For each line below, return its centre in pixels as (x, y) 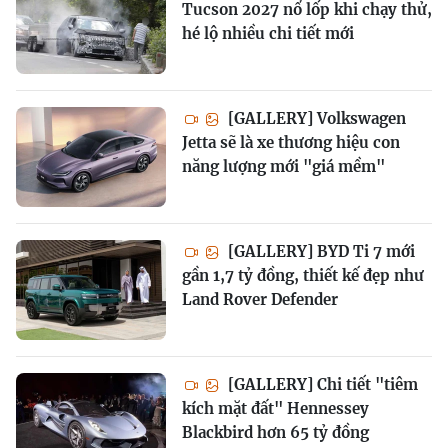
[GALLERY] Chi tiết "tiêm (321, 384)
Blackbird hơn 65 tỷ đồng (275, 432)
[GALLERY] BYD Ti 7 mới (319, 251)
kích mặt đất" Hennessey (275, 408)
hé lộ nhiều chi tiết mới (268, 33)
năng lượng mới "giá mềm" (283, 166)
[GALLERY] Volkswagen (315, 118)
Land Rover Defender (260, 299)
